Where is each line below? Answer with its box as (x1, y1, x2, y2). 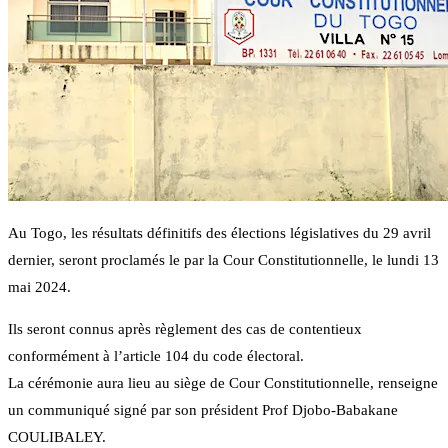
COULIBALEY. (8, 429, 106, 446)
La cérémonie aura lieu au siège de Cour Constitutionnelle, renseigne (8, 375, 438, 392)
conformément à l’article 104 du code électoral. (8, 348, 304, 365)
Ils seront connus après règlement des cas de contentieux (8, 321, 362, 338)
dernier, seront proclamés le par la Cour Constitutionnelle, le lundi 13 (8, 252, 439, 269)
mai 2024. (8, 279, 71, 296)
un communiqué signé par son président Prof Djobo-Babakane (8, 402, 398, 419)
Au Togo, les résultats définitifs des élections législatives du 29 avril (8, 225, 431, 242)
